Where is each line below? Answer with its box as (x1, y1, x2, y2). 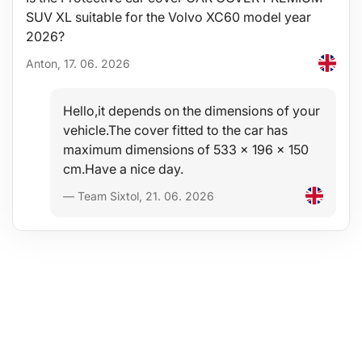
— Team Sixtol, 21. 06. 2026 (63, 188, 214, 203)
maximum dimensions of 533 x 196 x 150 (63, 141, 309, 158)
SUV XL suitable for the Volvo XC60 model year (26, 9, 311, 26)
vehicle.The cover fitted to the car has (63, 122, 288, 139)
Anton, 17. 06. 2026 (26, 56, 130, 70)
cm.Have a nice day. (63, 161, 183, 178)
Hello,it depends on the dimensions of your (63, 103, 320, 120)
